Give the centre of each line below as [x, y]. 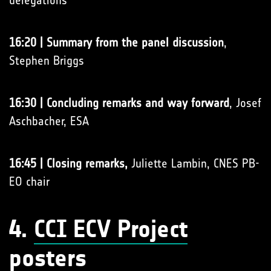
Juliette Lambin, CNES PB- [194, 163]
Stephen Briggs [47, 60]
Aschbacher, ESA [49, 121]
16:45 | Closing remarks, [68, 163]
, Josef [245, 103]
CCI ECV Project [111, 229]
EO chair [29, 181]
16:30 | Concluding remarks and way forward [119, 103]
